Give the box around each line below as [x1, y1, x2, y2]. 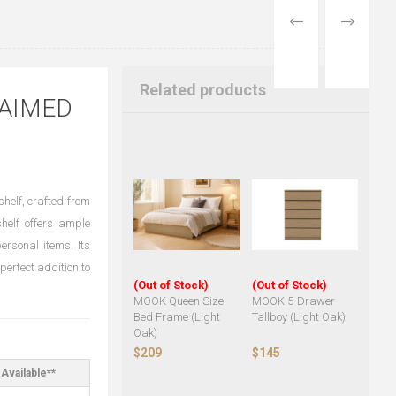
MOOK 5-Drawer [251, 294, 335, 308]
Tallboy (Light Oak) [251, 310, 346, 324]
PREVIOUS [309, 15, 370, 29]
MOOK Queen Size [133, 294, 224, 308]
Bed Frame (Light [133, 310, 220, 324]
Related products [139, 80, 266, 99]
